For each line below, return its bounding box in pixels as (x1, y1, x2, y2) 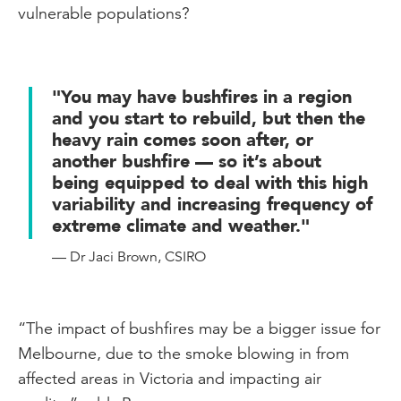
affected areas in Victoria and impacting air (18, 367, 321, 388)
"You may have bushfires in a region (52, 84, 352, 109)
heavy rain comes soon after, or (52, 127, 313, 152)
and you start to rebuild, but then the (52, 106, 365, 131)
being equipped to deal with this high (52, 170, 368, 195)
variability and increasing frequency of (52, 192, 372, 217)
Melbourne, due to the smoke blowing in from (18, 342, 349, 363)
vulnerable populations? (18, 2, 190, 23)
